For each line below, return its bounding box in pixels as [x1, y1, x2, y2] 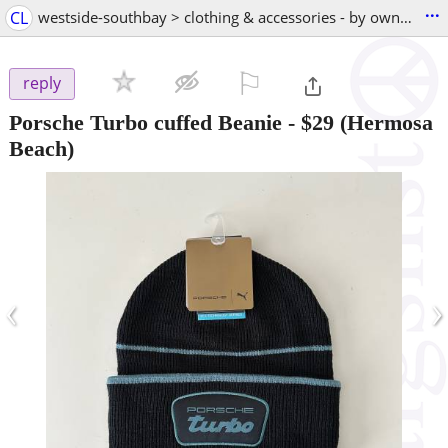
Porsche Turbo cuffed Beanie [9, 109, 282, 135]
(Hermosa [334, 109, 433, 135]
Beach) [9, 135, 74, 161]
